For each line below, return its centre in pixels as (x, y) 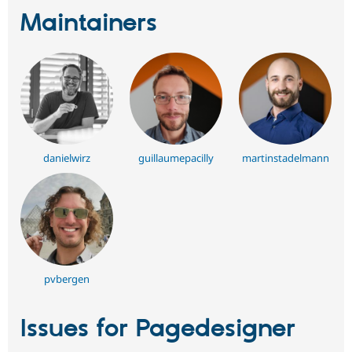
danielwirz (66, 158)
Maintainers (89, 24)
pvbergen (66, 279)
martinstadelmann (285, 158)
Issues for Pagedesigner (158, 330)
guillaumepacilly (176, 158)
